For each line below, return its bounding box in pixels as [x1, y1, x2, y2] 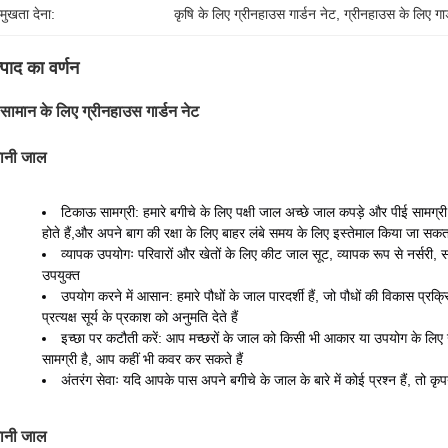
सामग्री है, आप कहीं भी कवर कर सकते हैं [42, 351, 243, 367]
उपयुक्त [42, 267, 80, 283]
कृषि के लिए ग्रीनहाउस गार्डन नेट [174, 6, 337, 22]
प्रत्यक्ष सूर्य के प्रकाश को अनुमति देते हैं [42, 309, 238, 325]
